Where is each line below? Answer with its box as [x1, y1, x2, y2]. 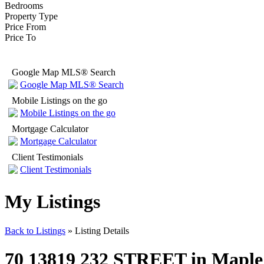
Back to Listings [5, 225, 65, 236]
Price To [5, 32, 36, 42]
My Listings [5, 191, 100, 213]
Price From [5, 21, 46, 32]
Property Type [5, 11, 58, 21]
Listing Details [72, 225, 129, 236]
